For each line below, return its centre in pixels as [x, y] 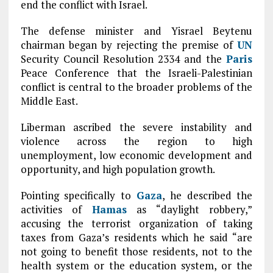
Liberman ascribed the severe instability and [136, 127]
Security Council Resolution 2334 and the [123, 59]
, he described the [207, 195]
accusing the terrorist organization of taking [136, 223]
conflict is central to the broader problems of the [136, 87]
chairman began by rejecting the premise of [129, 45]
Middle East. [49, 101]
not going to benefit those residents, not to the [136, 251]
